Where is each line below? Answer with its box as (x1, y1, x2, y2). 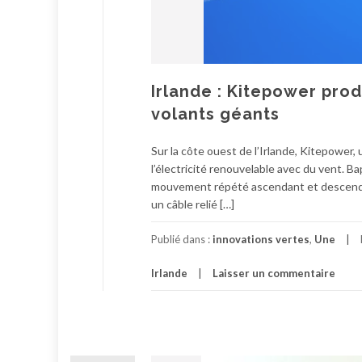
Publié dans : (151, 233, 213, 246)
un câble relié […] (151, 197, 234, 211)
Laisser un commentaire (213, 267, 335, 280)
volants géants (151, 104, 280, 124)
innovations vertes (213, 233, 309, 246)
